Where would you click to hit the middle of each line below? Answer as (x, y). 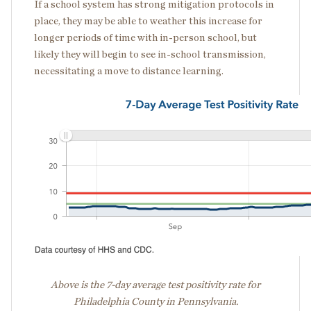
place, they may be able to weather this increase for (148, 22)
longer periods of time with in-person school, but (145, 38)
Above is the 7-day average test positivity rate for (155, 285)
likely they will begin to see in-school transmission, (150, 55)
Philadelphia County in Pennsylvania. (155, 302)
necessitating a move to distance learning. (129, 72)
